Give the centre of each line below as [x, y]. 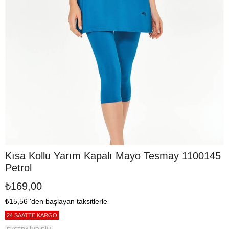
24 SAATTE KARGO [32, 215]
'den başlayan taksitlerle [68, 201]
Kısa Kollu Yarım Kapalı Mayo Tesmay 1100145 [113, 156]
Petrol [18, 168]
